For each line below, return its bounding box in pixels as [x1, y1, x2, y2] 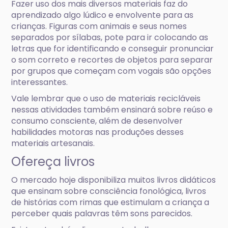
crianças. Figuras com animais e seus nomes [11, 20, 187, 32]
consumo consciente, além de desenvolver [11, 115, 183, 127]
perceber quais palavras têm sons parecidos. [11, 208, 193, 219]
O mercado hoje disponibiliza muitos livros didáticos [11, 174, 216, 186]
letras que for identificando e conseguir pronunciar [11, 43, 214, 54]
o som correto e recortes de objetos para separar [11, 54, 213, 66]
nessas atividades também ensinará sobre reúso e [11, 104, 213, 116]
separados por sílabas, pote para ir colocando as [11, 32, 209, 43]
